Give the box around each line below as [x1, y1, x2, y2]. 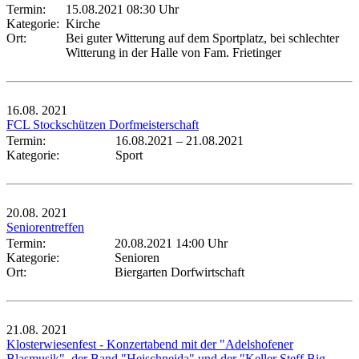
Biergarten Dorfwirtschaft [115, 264, 244, 279]
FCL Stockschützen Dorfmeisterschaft [6, 117, 199, 131]
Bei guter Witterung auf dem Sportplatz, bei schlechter [66, 30, 339, 45]
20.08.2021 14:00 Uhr [115, 236, 228, 250]
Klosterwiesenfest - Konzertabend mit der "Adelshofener [6, 337, 293, 351]
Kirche [66, 16, 100, 30]
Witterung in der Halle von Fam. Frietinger [66, 45, 281, 59]
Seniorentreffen [6, 220, 84, 234]
